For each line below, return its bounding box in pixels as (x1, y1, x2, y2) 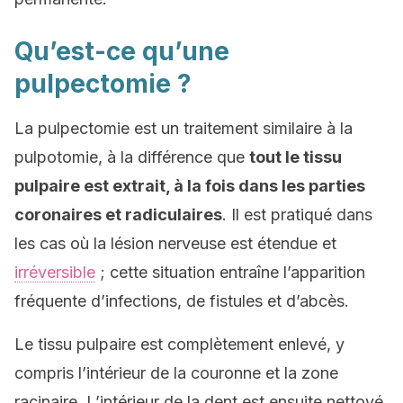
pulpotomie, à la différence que (14, 148, 249, 166)
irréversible (14, 263, 95, 282)
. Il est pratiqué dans (222, 205, 372, 224)
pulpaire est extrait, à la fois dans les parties (14, 176, 365, 195)
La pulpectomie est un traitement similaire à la (14, 119, 353, 138)
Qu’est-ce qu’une (14, 36, 229, 67)
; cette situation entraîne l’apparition (95, 263, 365, 282)
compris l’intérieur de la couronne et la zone (14, 363, 338, 382)
